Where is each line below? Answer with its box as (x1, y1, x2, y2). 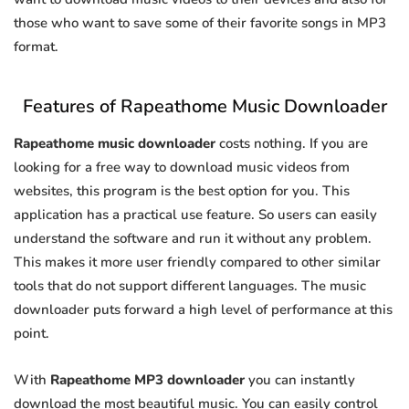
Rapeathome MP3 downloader (50, 371, 245, 390)
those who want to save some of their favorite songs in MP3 (14, 14, 386, 33)
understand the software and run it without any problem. (14, 229, 372, 248)
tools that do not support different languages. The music (14, 277, 366, 296)
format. (14, 37, 58, 57)
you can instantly (245, 371, 355, 390)
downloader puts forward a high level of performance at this (14, 300, 393, 320)
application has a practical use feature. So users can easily (14, 205, 377, 225)
